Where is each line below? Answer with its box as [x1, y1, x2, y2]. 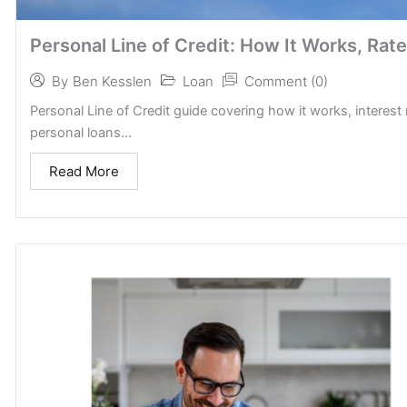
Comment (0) [244, 72, 328, 90]
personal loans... [30, 124, 132, 141]
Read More [49, 162, 119, 180]
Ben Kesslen [73, 73, 152, 91]
